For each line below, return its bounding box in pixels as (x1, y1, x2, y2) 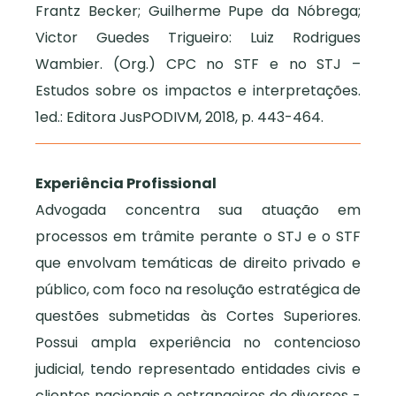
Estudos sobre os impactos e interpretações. (35, 80, 361, 101)
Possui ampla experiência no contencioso (35, 332, 361, 354)
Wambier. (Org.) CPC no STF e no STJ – (35, 53, 361, 74)
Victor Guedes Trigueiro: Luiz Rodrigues (35, 27, 361, 48)
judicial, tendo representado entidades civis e (35, 359, 361, 380)
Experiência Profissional (35, 173, 217, 194)
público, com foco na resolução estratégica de (35, 279, 361, 301)
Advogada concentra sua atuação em (35, 200, 361, 221)
